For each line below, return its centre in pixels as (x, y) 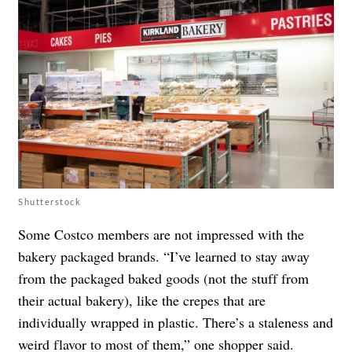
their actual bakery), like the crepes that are (142, 300)
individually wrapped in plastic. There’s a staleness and (176, 322)
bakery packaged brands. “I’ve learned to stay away (164, 256)
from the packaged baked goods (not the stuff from (163, 278)
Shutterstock (49, 201)
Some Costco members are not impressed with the (161, 234)
